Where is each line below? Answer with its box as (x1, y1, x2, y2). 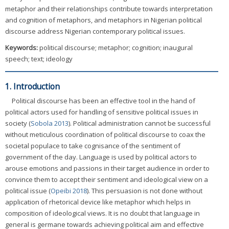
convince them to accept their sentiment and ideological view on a (5, 175, 208, 185)
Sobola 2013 (31, 119, 68, 128)
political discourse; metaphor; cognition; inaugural (39, 43, 193, 53)
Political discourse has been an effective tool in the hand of (12, 96, 195, 106)
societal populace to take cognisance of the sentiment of (5, 141, 180, 151)
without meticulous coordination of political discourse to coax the (5, 130, 205, 140)
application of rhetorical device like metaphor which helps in (5, 197, 191, 207)
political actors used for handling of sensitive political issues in (5, 107, 198, 117)
